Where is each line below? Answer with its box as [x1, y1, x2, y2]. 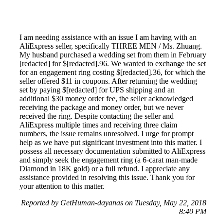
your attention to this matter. [19, 182, 105, 190]
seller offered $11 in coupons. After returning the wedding [19, 76, 197, 85]
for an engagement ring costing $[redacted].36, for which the [19, 68, 205, 76]
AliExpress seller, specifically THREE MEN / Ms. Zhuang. [19, 41, 202, 50]
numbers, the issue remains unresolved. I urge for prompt [19, 129, 194, 138]
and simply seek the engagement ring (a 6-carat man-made [19, 155, 198, 164]
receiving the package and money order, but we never [19, 103, 183, 111]
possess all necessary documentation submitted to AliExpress [19, 146, 205, 155]
